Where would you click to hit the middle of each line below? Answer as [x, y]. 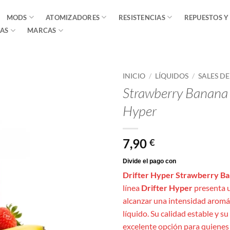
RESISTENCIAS [142, 17]
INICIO [134, 76]
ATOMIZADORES [73, 17]
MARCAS [42, 30]
